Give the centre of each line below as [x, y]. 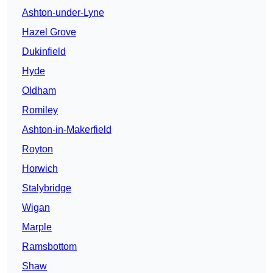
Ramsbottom [49, 247]
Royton [37, 149]
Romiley [40, 110]
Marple [37, 227]
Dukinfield [44, 52]
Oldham [39, 91]
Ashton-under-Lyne [63, 13]
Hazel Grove [49, 32]
